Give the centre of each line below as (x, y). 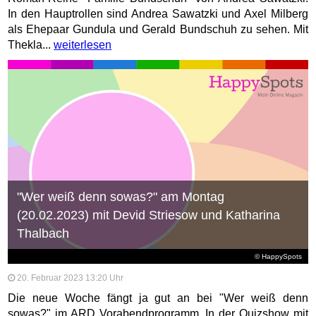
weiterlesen (83, 45)
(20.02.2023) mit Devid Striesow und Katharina (148, 215)
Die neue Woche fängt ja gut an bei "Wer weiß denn (158, 298)
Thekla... (31, 45)
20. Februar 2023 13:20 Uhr (71, 278)
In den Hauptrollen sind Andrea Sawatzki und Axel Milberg (158, 14)
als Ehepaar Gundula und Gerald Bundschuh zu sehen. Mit (158, 30)
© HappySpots (279, 257)
